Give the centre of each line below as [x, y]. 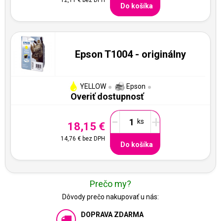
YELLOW [92, 86]
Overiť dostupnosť [107, 96]
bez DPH [93, 138]
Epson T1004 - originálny [130, 54]
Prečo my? [110, 184]
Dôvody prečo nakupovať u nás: [110, 197]
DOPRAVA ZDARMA [112, 215]
